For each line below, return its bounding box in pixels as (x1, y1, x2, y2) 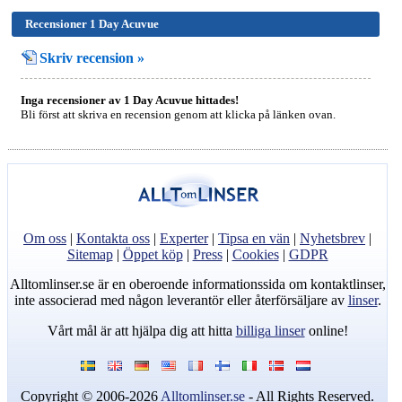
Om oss (23, 230, 67, 246)
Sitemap (66, 246, 113, 262)
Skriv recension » (39, 50, 144, 66)
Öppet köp (122, 246, 183, 262)
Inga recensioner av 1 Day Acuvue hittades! (21, 93, 239, 107)
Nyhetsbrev (300, 230, 366, 246)
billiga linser (235, 322, 305, 338)
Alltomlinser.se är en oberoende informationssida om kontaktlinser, (9, 276, 386, 293)
